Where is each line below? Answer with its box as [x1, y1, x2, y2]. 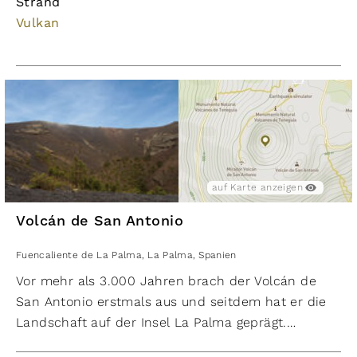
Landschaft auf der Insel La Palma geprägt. [16, 315, 287, 330]
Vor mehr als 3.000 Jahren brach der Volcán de [16, 273, 316, 288]
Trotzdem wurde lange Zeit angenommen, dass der [16, 335, 337, 351]
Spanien [198, 249, 237, 261]
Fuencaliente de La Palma [16, 249, 142, 261]
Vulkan [16, 15, 60, 30]
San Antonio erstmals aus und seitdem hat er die [16, 294, 327, 309]
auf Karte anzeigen [211, 182, 304, 193]
